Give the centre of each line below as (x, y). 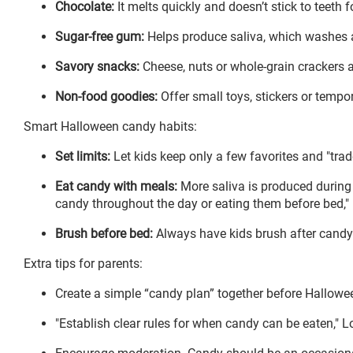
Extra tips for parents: (83, 263)
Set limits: (83, 156)
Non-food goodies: (106, 96)
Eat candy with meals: (116, 186)
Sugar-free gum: (100, 36)
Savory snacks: (97, 66)
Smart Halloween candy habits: (110, 126)
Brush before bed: (104, 233)
